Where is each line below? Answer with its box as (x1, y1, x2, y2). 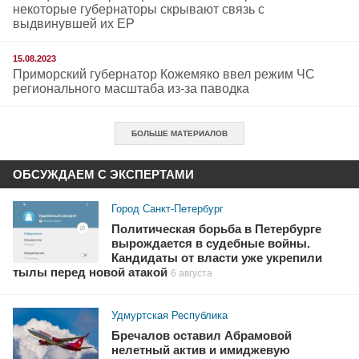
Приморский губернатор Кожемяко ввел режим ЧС (13, 67, 315, 82)
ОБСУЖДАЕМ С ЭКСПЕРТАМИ (13, 167, 194, 182)
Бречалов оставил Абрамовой (111, 329, 292, 343)
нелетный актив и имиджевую (111, 344, 291, 357)
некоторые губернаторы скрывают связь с (13, 2, 264, 16)
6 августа (171, 268, 212, 280)
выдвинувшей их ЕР (13, 16, 135, 30)
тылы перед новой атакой (13, 266, 167, 280)
